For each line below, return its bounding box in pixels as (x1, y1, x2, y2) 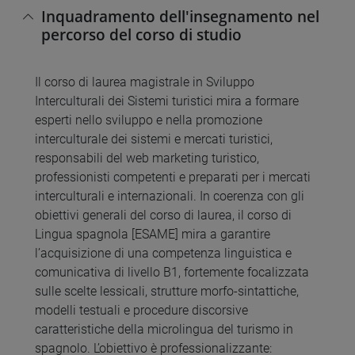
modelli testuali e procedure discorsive (35, 303, 248, 319)
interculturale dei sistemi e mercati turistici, (35, 132, 273, 147)
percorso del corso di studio (41, 24, 242, 46)
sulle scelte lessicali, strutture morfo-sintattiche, (35, 284, 299, 300)
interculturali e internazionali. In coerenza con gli (35, 189, 304, 204)
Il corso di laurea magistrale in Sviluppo (35, 74, 254, 90)
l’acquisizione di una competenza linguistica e (35, 246, 292, 261)
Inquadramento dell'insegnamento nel (41, 6, 319, 28)
